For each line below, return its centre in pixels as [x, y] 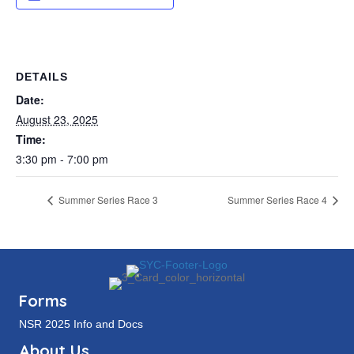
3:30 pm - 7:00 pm [62, 159]
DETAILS [42, 77]
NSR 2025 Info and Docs [81, 324]
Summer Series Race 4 [279, 200]
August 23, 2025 [57, 119]
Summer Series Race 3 [107, 200]
